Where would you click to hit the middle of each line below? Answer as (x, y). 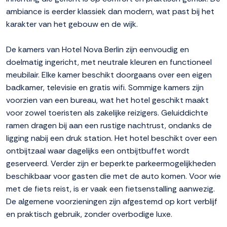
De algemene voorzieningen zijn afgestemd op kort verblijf (112, 202)
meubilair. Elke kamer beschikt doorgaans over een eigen (109, 75)
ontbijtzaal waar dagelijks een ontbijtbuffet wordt (98, 151)
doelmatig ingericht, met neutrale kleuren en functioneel (109, 62)
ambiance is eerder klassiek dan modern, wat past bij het (110, 12)
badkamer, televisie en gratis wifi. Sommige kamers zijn (105, 88)
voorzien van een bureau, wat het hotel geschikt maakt (107, 100)
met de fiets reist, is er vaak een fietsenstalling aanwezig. (110, 189)
